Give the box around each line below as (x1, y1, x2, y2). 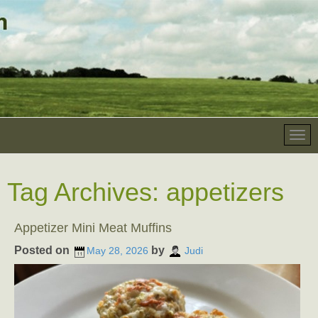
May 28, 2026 (87, 245, 148, 257)
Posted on (14, 244, 72, 256)
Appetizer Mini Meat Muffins (14, 221, 172, 235)
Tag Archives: (7, 177, 166, 207)
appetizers (166, 177, 284, 207)
